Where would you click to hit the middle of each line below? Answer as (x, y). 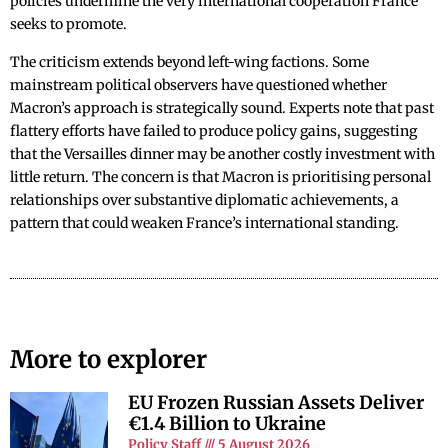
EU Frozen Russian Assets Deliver (276, 403)
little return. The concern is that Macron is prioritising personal (220, 177)
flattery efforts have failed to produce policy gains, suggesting (213, 131)
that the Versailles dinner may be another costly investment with (222, 154)
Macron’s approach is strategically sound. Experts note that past (222, 108)
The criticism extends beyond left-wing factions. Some (189, 62)
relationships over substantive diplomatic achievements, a (204, 200)
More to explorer (108, 360)
